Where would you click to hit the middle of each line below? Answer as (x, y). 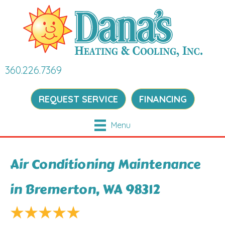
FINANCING (163, 99)
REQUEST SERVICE (78, 99)
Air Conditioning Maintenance (105, 164)
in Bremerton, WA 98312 (85, 189)
